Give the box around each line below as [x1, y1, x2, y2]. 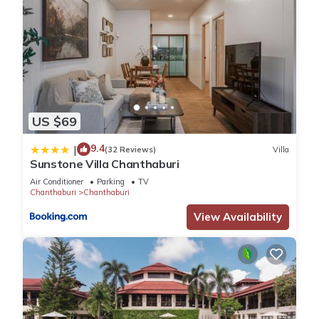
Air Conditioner [30, 177, 83, 187]
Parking [97, 177, 125, 187]
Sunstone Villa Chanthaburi [30, 157, 179, 172]
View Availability [194, 210, 282, 224]
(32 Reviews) [105, 144, 156, 155]
